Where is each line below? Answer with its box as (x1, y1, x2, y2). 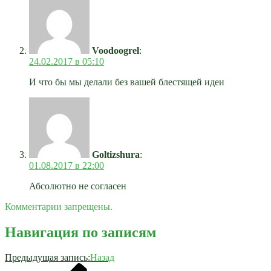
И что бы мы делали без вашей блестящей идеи (29, 76, 224, 87)
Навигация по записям (5, 224, 156, 240)
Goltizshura (92, 149, 140, 160)
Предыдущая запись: (5, 252, 90, 263)
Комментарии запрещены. (5, 201, 113, 212)
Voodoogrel (92, 45, 139, 56)
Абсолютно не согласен (29, 180, 126, 191)
